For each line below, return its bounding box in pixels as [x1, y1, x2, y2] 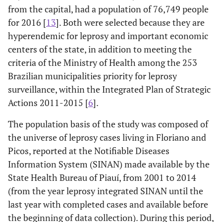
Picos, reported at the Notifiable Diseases [8, 144, 169, 157]
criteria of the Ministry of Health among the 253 [8, 56, 197, 68]
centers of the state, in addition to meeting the [8, 43, 192, 55]
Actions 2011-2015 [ [8, 96, 88, 109]
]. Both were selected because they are [56, 16, 205, 28]
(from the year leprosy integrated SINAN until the [8, 184, 203, 197]
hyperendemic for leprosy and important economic [8, 29, 208, 42]
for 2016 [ [8, 16, 46, 28]
